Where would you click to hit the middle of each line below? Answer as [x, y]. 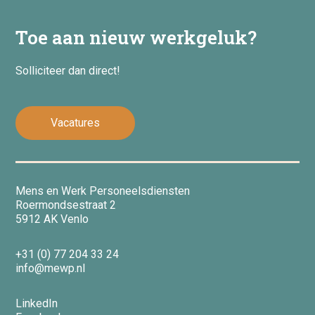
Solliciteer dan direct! [68, 71]
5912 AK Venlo [52, 219]
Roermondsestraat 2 [66, 205]
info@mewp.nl [51, 268]
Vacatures [76, 123]
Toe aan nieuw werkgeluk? [136, 38]
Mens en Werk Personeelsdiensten [103, 191]
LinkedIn [37, 303]
